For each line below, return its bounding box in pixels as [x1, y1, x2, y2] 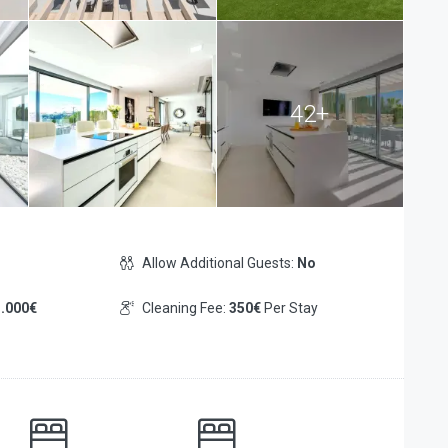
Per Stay [260, 300, 318, 316]
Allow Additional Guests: [141, 255, 297, 271]
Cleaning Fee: [141, 300, 229, 316]
